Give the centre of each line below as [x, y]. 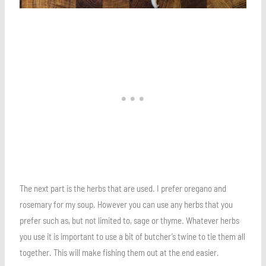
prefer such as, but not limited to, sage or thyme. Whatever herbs [130, 221]
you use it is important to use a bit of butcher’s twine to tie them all [133, 237]
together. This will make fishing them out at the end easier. [121, 253]
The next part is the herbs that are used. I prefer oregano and [123, 189]
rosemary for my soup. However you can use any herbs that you [126, 205]
